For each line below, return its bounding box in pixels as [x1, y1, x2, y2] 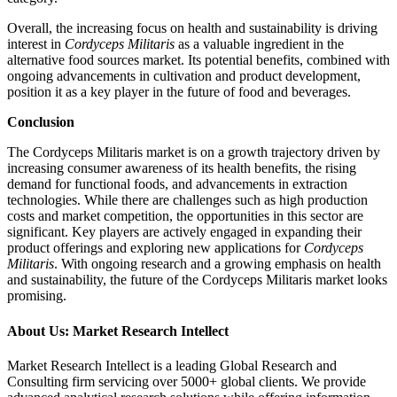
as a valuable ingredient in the [175, 36, 344, 52]
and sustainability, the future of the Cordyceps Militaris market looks [7, 272, 387, 288]
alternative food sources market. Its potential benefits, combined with [7, 52, 390, 68]
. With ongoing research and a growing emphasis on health [54, 256, 381, 272]
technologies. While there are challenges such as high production [7, 192, 368, 208]
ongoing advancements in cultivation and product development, [7, 68, 361, 84]
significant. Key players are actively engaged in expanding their [7, 224, 362, 240]
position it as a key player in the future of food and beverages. [7, 84, 351, 100]
